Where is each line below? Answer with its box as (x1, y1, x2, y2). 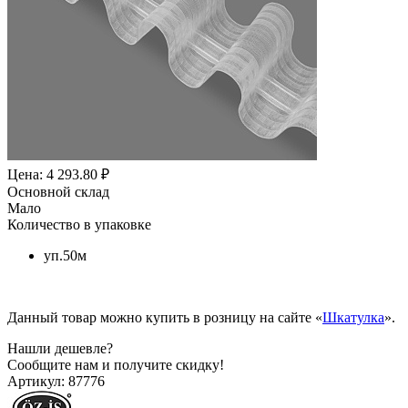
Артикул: (7, 372, 65, 389)
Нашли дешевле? (7, 340, 113, 356)
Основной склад (7, 183, 109, 199)
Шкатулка (322, 309, 384, 325)
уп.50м (44, 247, 87, 263)
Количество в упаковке (7, 216, 151, 232)
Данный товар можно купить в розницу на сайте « (7, 309, 322, 325)
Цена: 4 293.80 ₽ (7, 166, 109, 182)
